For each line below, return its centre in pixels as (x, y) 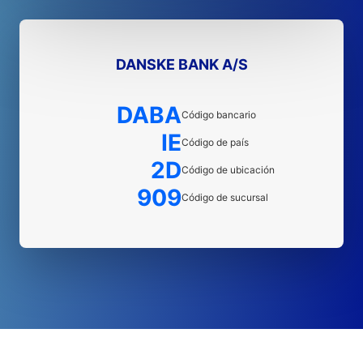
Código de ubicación (228, 170)
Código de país (215, 142)
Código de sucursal (225, 197)
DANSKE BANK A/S (181, 64)
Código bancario (219, 115)
